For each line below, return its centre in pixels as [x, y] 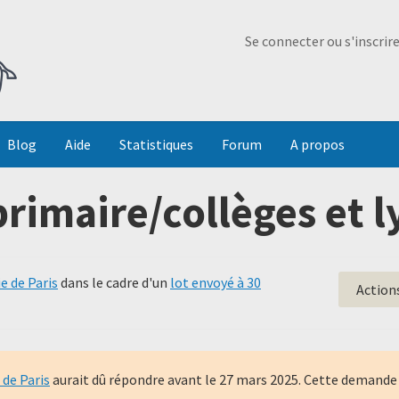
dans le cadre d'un [114, 282]
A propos [318, 144]
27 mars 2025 [259, 379]
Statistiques [156, 144]
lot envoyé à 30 [216, 282]
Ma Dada [185, 23]
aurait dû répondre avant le [134, 379]
